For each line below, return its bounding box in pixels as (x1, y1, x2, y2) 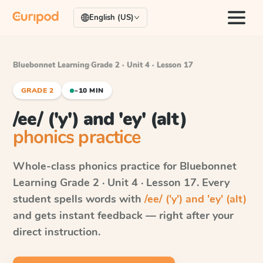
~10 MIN (74, 86, 104, 95)
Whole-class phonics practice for (13, 159, 180, 173)
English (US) (89, 12, 134, 23)
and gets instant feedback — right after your (13, 208, 234, 222)
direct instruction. (13, 225, 100, 239)
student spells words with (13, 192, 144, 206)
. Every (197, 176, 230, 190)
